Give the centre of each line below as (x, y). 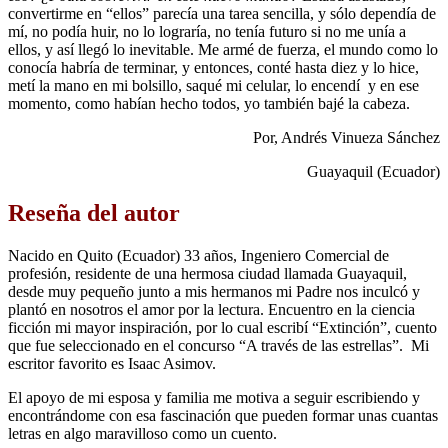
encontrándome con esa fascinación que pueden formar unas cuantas (223, 416)
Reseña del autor (94, 213)
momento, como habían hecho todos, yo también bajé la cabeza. (209, 103)
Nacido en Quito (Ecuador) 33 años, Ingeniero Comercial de (198, 256)
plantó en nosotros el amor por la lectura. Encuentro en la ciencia (211, 310)
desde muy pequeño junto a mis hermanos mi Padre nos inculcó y (214, 292)
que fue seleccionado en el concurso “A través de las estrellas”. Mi (218, 346)
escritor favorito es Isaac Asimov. (112, 364)
